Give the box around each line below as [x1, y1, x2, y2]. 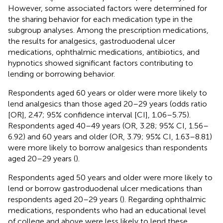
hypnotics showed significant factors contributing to [8, 58, 193, 68]
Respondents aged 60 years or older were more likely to [8, 88, 207, 98]
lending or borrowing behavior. [8, 69, 115, 79]
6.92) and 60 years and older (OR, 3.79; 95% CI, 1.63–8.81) [8, 131, 212, 141]
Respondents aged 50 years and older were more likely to [8, 172, 213, 182]
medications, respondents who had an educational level [8, 205, 206, 215]
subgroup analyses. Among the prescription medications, [8, 25, 209, 35]
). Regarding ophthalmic [122, 194, 206, 204]
